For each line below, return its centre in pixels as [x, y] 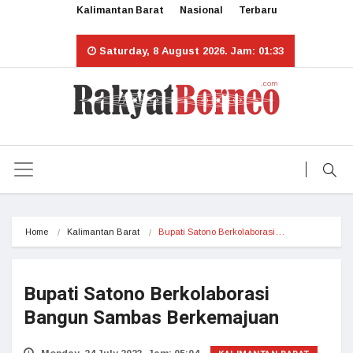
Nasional [201, 10]
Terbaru [258, 10]
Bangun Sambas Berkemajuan [151, 318]
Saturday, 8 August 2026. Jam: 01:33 [190, 51]
